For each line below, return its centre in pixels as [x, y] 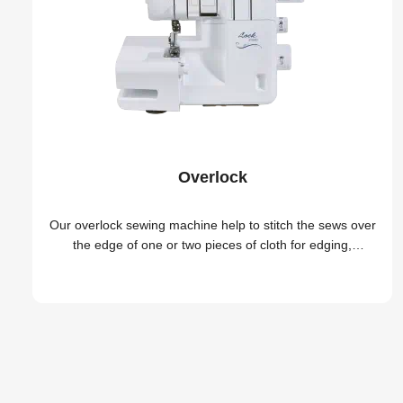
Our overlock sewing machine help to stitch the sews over [212, 224]
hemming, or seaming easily [212, 264]
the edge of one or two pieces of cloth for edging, [212, 244]
